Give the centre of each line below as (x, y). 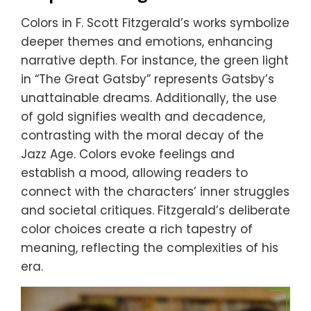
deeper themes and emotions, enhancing (147, 41)
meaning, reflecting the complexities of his (150, 247)
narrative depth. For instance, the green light (155, 60)
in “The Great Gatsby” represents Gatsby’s (148, 79)
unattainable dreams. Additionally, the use (149, 98)
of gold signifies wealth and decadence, (143, 116)
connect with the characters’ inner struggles (155, 191)
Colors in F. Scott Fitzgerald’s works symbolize (155, 23)
